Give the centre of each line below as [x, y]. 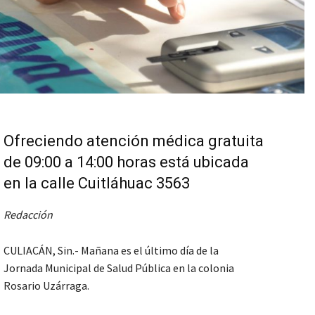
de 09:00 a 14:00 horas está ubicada [126, 162]
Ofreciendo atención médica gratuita [134, 141]
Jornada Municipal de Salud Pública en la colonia [119, 268]
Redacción [28, 215]
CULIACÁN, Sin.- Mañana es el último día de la [111, 251]
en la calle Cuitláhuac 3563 [97, 184]
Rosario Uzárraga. [46, 286]
